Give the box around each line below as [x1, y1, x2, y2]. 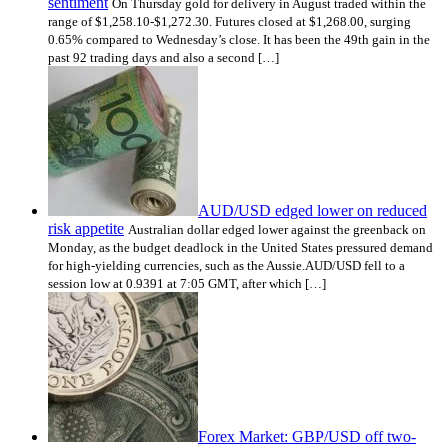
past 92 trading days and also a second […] [48, 50, 279, 66]
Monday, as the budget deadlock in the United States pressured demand [48, 240, 433, 256]
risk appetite [48, 220, 124, 238]
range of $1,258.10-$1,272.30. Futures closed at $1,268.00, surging [48, 14, 411, 30]
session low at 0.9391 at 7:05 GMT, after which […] [48, 276, 326, 292]
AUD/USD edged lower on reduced [198, 202, 427, 220]
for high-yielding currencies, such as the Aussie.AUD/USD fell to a [48, 258, 405, 274]
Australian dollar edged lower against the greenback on [128, 222, 426, 238]
